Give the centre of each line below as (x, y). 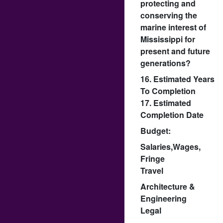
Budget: (156, 130)
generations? (166, 63)
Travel (152, 170)
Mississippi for (168, 39)
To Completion (168, 91)
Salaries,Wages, (170, 146)
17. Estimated (166, 103)
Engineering (164, 198)
